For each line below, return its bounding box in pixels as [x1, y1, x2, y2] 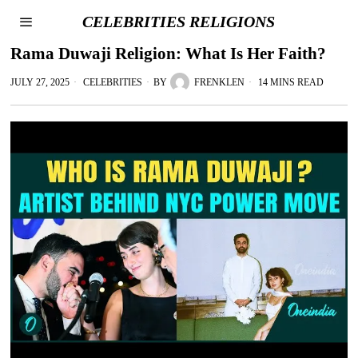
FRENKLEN [194, 77, 245, 88]
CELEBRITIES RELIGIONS [82, 13, 276, 30]
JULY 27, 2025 [10, 77, 70, 88]
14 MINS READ [256, 77, 324, 88]
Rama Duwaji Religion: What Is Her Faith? [10, 44, 327, 63]
